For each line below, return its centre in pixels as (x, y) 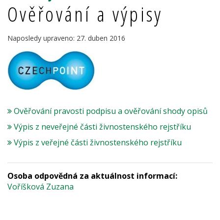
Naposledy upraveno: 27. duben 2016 (66, 38)
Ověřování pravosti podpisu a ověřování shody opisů (111, 111)
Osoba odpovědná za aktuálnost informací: (92, 176)
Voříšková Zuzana (41, 187)
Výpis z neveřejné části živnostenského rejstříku (102, 127)
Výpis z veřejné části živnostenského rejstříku (98, 143)
